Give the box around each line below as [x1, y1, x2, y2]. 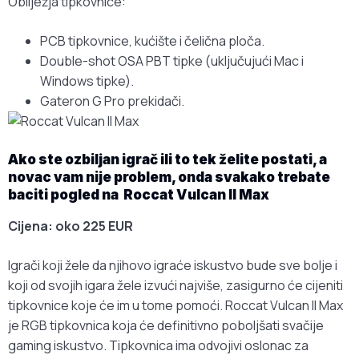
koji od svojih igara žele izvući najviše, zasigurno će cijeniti [8, 276, 343, 295]
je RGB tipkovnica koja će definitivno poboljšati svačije [8, 317, 324, 335]
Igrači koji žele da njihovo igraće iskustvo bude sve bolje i [8, 256, 337, 275]
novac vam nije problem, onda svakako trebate [8, 169, 330, 186]
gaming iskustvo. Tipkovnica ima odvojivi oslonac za [8, 337, 309, 355]
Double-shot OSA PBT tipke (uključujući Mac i [40, 52, 304, 71]
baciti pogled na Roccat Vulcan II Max [8, 187, 269, 204]
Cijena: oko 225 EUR [8, 217, 133, 236]
